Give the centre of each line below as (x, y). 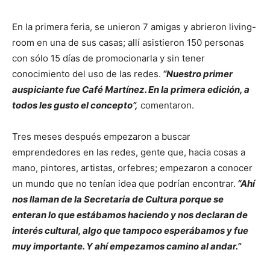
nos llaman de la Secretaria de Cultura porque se (118, 199)
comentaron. (166, 105)
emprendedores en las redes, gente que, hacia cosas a (129, 152)
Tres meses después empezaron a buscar (101, 136)
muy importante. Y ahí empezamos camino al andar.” (127, 246)
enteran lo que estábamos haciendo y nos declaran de (130, 215)
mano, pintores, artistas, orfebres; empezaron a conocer (132, 168)
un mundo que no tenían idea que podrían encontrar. (124, 183)
